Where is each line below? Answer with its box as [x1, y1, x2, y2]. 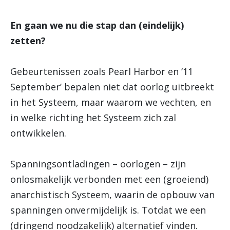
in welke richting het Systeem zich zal [10, 111, 176, 124]
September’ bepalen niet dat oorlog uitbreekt [10, 81, 214, 93]
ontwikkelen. [10, 127, 66, 140]
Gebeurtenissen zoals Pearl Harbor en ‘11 [10, 65, 193, 78]
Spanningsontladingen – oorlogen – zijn [10, 158, 186, 170]
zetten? [10, 34, 46, 47]
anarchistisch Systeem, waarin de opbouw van [10, 188, 215, 201]
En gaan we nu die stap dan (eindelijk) [10, 19, 184, 32]
